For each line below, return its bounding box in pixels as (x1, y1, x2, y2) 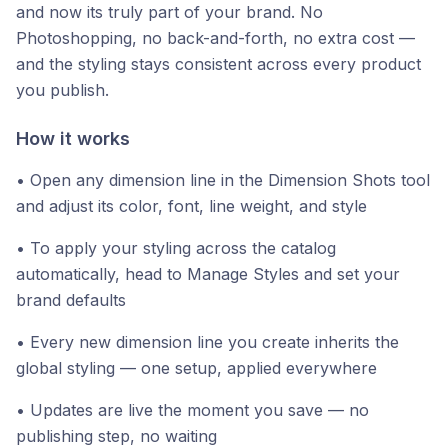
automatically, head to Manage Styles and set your (16, 264, 400, 285)
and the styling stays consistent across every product (16, 54, 421, 75)
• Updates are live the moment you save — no (16, 400, 369, 421)
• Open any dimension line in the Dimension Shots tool (16, 170, 430, 191)
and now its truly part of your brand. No (16, 2, 323, 23)
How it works (16, 128, 130, 150)
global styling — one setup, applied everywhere (16, 358, 377, 379)
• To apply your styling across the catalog (16, 238, 336, 259)
